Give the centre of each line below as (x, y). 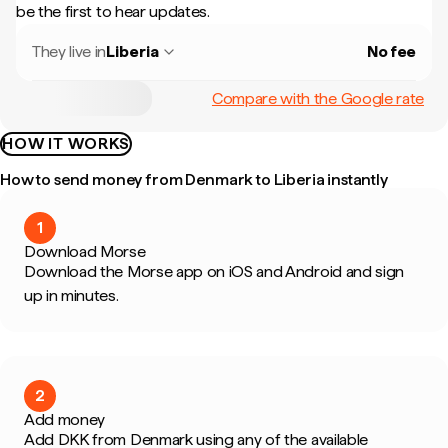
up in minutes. (71, 295)
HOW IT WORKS (66, 143)
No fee (391, 51)
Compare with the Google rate (317, 98)
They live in (69, 51)
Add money (65, 419)
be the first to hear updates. (113, 11)
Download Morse (85, 251)
